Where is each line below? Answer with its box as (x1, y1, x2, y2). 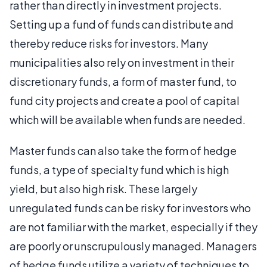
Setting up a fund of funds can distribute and (10, 17, 234, 31)
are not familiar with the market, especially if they (10, 220, 257, 234)
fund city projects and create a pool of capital (10, 94, 240, 107)
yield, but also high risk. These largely (10, 182, 197, 195)
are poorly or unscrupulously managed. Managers (10, 239, 257, 253)
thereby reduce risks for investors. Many (10, 36, 208, 50)
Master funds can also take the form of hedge (10, 144, 237, 157)
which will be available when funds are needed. (10, 113, 246, 126)
